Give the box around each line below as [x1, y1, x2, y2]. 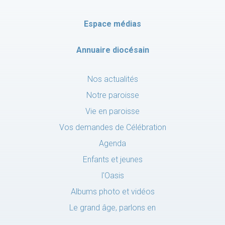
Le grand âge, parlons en [69, 203, 156, 213]
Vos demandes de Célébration [59, 123, 166, 133]
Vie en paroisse [85, 106, 140, 117]
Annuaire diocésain [76, 45, 149, 55]
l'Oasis [101, 171, 124, 181]
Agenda [99, 139, 126, 149]
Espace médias [84, 19, 141, 29]
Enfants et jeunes [82, 155, 143, 165]
